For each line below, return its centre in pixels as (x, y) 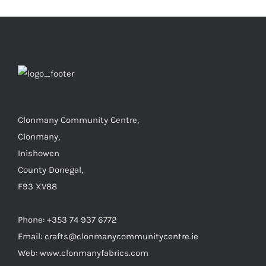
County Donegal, (50, 170)
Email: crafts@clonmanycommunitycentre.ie (108, 236)
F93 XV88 (37, 186)
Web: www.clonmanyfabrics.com (83, 253)
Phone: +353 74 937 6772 (67, 219)
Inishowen (39, 153)
